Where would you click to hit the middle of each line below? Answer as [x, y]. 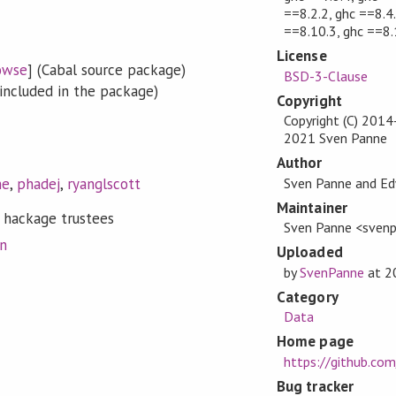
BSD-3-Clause [325, 76]
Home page [315, 342]
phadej [38, 183]
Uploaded [310, 252]
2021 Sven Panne [335, 138]
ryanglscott [104, 183]
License [302, 56]
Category [308, 297]
